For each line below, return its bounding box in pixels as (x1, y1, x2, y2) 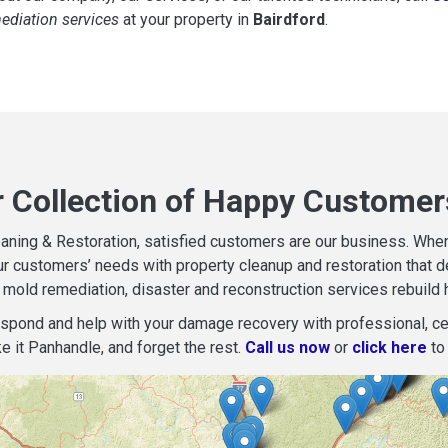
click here (352, 337, 427, 357)
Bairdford (253, 9, 325, 29)
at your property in (119, 9, 253, 29)
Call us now (245, 337, 330, 357)
